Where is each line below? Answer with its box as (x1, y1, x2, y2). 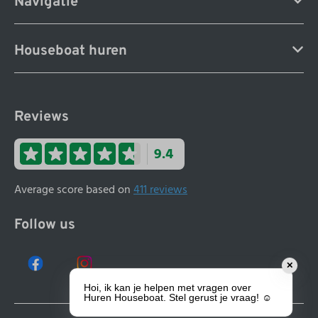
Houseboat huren (14, 41, 127, 60)
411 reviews (133, 180, 187, 199)
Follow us (14, 215, 75, 234)
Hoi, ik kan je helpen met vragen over (84, 282, 252, 293)
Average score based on (14, 180, 133, 199)
